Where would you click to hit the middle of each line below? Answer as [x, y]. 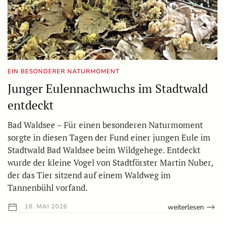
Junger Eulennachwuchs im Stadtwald [108, 89]
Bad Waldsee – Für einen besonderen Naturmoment [105, 125]
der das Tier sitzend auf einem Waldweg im [89, 175]
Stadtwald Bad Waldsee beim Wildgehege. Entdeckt [104, 150]
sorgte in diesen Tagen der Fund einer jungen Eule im [109, 138]
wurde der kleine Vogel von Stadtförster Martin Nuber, [110, 163]
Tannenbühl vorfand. [48, 188]
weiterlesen [186, 207]
